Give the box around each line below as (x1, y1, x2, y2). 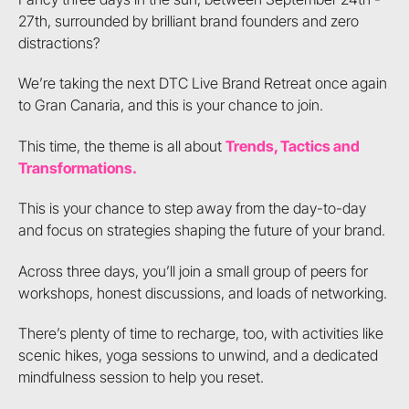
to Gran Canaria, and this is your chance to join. (17, 96, 323, 115)
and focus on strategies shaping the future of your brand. (17, 221, 385, 240)
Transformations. (17, 158, 137, 177)
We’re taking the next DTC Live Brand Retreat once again (17, 74, 387, 93)
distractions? (17, 33, 100, 52)
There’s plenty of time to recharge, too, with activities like (17, 324, 383, 343)
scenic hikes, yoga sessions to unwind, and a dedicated (17, 346, 378, 365)
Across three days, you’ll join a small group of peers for (17, 261, 368, 280)
